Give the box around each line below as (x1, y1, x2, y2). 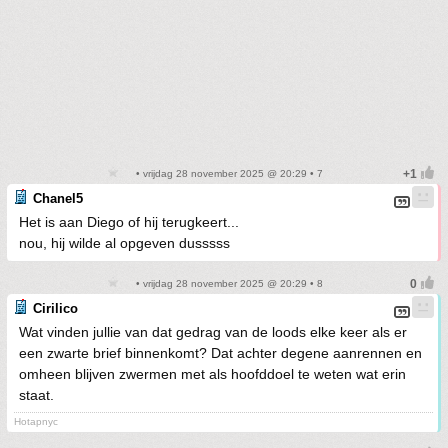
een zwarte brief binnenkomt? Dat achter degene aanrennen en (19, 345, 422, 362)
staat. (19, 387, 54, 404)
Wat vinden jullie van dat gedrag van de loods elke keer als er (19, 324, 407, 341)
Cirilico (33, 301, 78, 317)
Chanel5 (33, 191, 83, 207)
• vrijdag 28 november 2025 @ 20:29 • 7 (133, 168, 323, 180)
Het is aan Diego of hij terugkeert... (19, 214, 239, 231)
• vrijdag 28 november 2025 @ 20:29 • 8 (133, 278, 323, 290)
